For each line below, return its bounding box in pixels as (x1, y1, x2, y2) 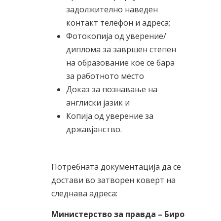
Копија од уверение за (66, 110, 153, 121)
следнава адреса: (51, 188, 117, 199)
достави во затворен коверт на (51, 175, 176, 185)
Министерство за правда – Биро (51, 209, 184, 220)
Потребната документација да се (51, 161, 181, 172)
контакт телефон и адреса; (66, 17, 170, 28)
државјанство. (66, 124, 122, 135)
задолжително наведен (66, 4, 158, 15)
